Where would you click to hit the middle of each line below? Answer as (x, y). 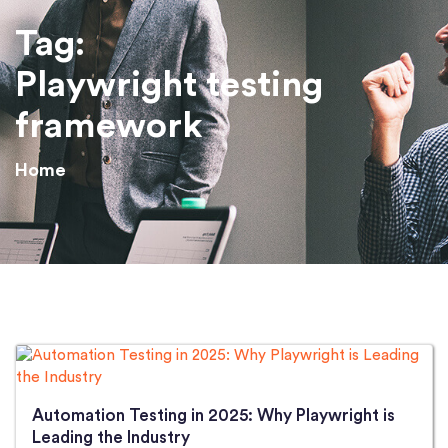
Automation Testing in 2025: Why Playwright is (213, 415)
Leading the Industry (111, 437)
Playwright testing (169, 85)
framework (109, 126)
